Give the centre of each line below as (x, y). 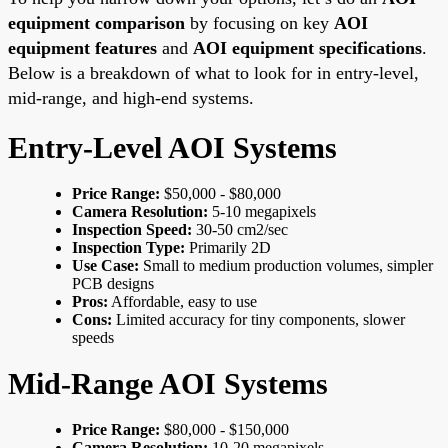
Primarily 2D (228, 247)
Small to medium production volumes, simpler (286, 265)
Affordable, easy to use (182, 301)
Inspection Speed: (132, 229)
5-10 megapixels (262, 211)
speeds (93, 337)
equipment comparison (96, 22)
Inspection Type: (128, 247)
